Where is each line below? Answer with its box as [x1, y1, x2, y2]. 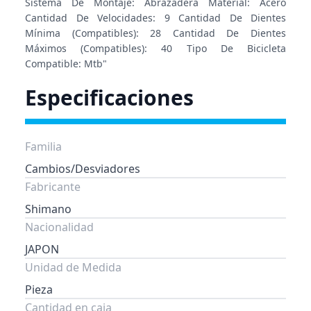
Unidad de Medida [25, 260, 121, 275]
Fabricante [25, 179, 81, 194]
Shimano [25, 201, 72, 217]
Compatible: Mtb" [25, 57, 107, 70]
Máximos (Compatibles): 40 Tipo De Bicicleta [25, 42, 286, 55]
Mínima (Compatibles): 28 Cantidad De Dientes [25, 26, 286, 40]
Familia [25, 139, 62, 154]
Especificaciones [25, 83, 194, 112]
